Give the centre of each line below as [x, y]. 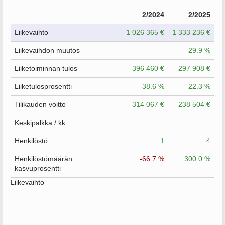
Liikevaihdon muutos [47, 50]
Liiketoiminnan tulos [46, 68]
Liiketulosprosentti [43, 86]
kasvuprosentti [38, 168]
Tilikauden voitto [40, 104]
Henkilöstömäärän [43, 159]
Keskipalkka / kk [40, 123]
